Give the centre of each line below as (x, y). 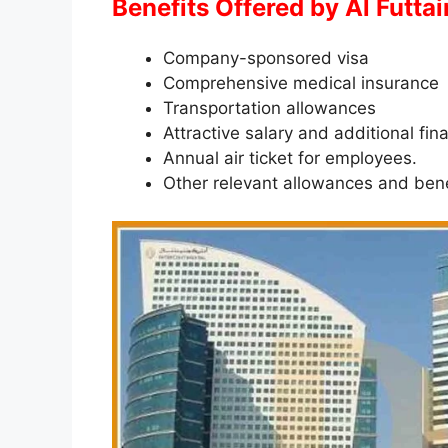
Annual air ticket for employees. (290, 157)
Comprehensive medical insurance (301, 82)
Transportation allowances (269, 107)
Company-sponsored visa (266, 57)
